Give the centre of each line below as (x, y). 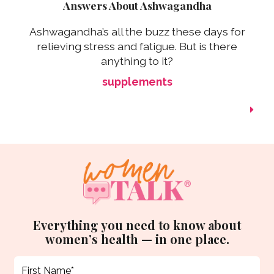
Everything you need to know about (137, 224)
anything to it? (137, 61)
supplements (137, 82)
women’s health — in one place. (137, 239)
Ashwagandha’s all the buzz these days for (137, 32)
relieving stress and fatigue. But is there (137, 46)
